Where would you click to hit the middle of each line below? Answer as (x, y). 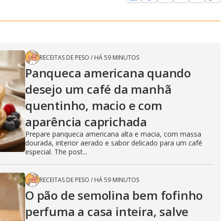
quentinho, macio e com (94, 106)
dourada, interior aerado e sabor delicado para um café (114, 143)
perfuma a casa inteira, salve (107, 212)
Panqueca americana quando (108, 73)
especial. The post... (56, 152)
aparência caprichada (86, 122)
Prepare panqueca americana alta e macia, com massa (113, 134)
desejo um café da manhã (98, 89)
